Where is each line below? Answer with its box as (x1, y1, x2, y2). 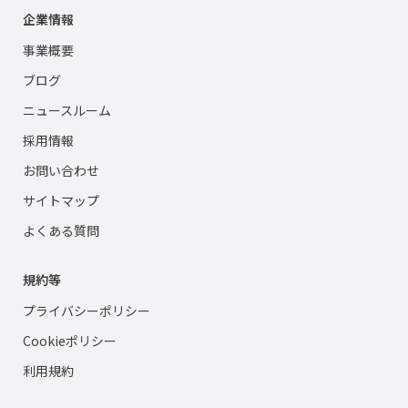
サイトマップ (23, 191, 99, 210)
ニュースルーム (23, 101, 111, 120)
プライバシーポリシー (23, 301, 150, 321)
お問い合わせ (23, 161, 99, 180)
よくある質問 (23, 221, 99, 240)
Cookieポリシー (23, 331, 117, 351)
